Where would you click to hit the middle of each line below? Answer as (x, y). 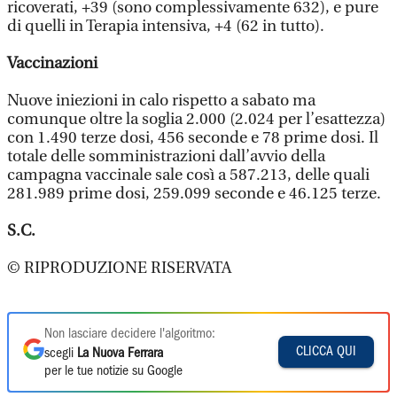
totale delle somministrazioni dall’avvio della (166, 156)
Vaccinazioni (52, 63)
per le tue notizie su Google (113, 371)
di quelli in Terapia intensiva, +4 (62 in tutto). (166, 26)
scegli (61, 353)
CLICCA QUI (326, 352)
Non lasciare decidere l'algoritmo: (130, 334)
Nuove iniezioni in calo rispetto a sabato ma (161, 100)
